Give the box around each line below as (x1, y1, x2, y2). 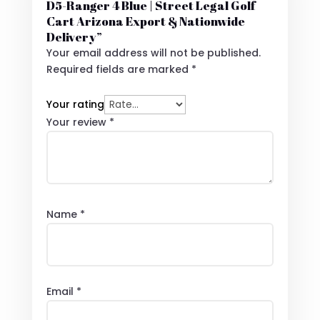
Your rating (46, 97, 104, 112)
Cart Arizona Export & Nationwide (46, 13, 245, 30)
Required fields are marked (46, 62, 191, 77)
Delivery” (46, 29, 102, 46)
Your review (46, 115, 109, 130)
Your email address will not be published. (46, 46, 261, 61)
